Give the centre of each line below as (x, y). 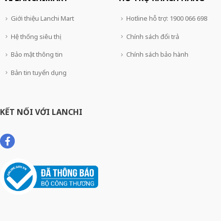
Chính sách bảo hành (157, 55)
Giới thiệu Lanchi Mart (42, 18)
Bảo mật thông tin (37, 55)
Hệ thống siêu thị (35, 36)
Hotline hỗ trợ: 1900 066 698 (167, 18)
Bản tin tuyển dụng (39, 72)
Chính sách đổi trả (153, 36)
